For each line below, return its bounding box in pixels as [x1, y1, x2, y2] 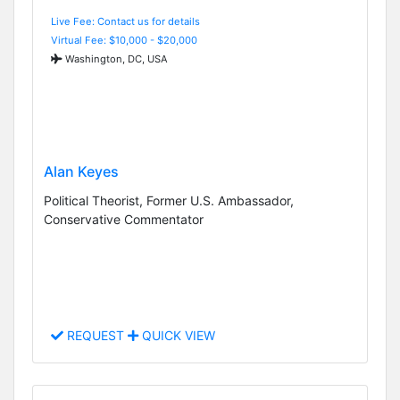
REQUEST [63, 328, 128, 344]
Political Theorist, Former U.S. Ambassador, [44, 193, 294, 209]
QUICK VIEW [138, 328, 215, 344]
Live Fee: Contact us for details [51, 14, 200, 28]
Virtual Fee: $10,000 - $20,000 [51, 33, 197, 46]
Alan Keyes [44, 162, 119, 181]
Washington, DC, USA [62, 52, 168, 65]
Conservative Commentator [44, 212, 204, 228]
